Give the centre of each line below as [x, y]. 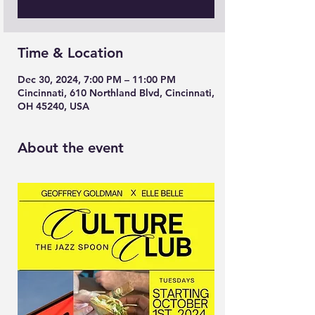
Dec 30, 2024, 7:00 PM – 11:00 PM [97, 79]
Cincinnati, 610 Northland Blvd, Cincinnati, [116, 93]
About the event [71, 148]
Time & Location [70, 53]
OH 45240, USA [53, 106]
